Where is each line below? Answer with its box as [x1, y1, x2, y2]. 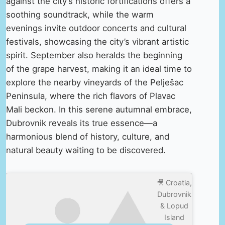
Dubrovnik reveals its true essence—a [6, 118, 157, 128]
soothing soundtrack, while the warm [6, 9, 154, 20]
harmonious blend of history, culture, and [6, 131, 169, 142]
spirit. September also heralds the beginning [6, 50, 182, 60]
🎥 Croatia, [157, 178, 192, 187]
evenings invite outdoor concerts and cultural [6, 23, 186, 33]
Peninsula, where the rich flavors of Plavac [6, 90, 175, 101]
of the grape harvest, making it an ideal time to [6, 63, 192, 74]
